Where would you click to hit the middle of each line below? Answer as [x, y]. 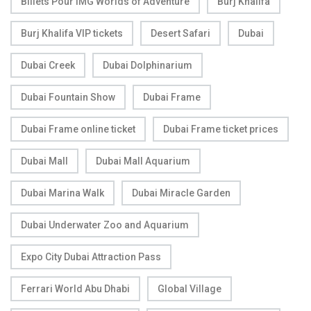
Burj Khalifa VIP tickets [72, 33]
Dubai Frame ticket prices [221, 129]
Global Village [190, 288]
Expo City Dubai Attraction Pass [91, 257]
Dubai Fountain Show [68, 97]
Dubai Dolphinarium [148, 65]
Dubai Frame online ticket [78, 129]
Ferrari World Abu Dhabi [75, 288]
